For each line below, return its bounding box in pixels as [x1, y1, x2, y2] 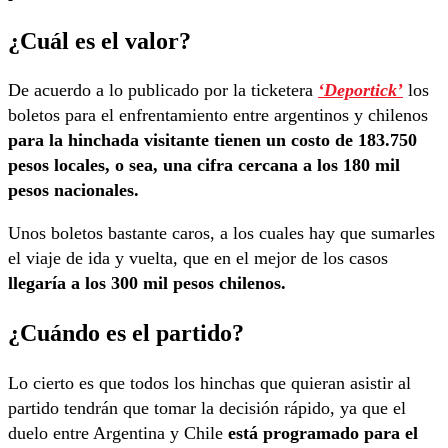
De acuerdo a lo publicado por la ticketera [8, 80, 318, 101]
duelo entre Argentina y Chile [8, 422, 228, 443]
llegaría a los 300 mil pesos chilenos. [8, 273, 286, 294]
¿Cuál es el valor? [8, 27, 191, 55]
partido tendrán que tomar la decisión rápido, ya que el [8, 397, 406, 418]
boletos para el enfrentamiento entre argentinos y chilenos [8, 105, 428, 126]
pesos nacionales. [8, 180, 139, 201]
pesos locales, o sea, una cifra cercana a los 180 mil [8, 155, 400, 176]
